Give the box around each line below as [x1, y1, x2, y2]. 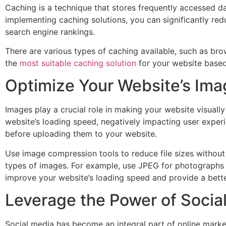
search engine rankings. [5, 26, 95, 37]
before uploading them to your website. [5, 129, 157, 139]
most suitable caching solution [20, 58, 136, 69]
